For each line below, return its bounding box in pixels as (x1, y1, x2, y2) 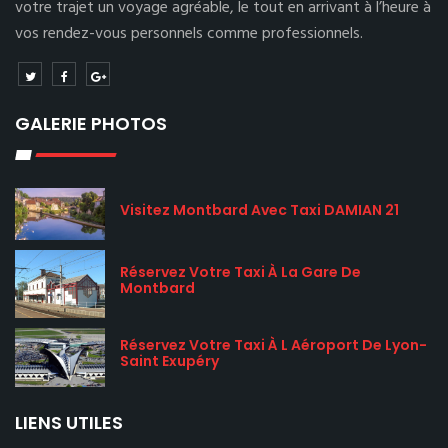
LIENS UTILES (15, 410, 123, 436)
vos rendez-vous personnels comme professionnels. (15, 21, 363, 47)
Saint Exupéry (120, 351, 219, 372)
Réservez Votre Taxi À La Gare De (120, 261, 361, 282)
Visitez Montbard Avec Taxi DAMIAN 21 (120, 200, 399, 220)
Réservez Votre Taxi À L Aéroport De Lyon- (120, 335, 427, 356)
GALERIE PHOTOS (15, 111, 167, 136)
